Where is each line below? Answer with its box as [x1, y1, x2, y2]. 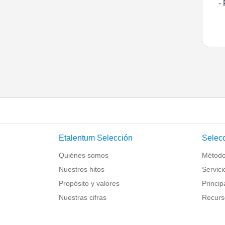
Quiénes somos [59, 151, 108, 159]
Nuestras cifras [59, 193, 106, 201]
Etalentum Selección [59, 134, 133, 142]
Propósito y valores [59, 179, 120, 187]
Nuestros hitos [59, 165, 104, 173]
